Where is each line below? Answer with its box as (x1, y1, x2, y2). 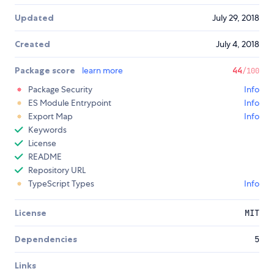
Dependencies (15, 234, 77, 245)
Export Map (28, 111, 73, 122)
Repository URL (28, 165, 86, 176)
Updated (15, 12, 54, 24)
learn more (82, 65, 123, 76)
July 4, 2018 (216, 39, 259, 50)
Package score (15, 65, 77, 76)
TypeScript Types (28, 178, 94, 190)
